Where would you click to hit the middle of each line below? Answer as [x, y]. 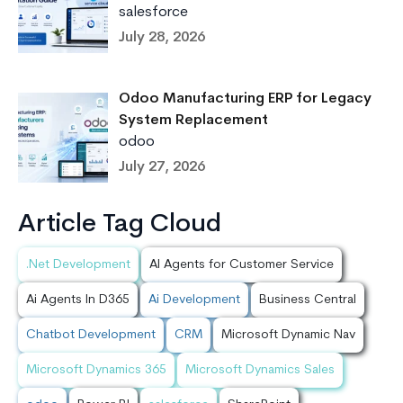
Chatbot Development [91, 336]
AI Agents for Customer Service [242, 265]
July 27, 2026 [162, 168]
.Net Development [78, 265]
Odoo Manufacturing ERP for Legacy [245, 99]
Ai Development [194, 300]
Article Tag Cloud [120, 225]
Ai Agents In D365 [78, 300]
